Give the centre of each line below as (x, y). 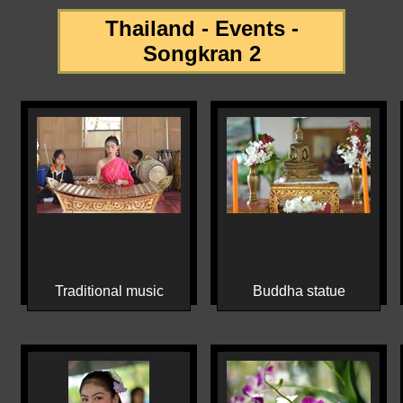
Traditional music (109, 291)
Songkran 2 (201, 54)
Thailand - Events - (201, 28)
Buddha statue (299, 291)
